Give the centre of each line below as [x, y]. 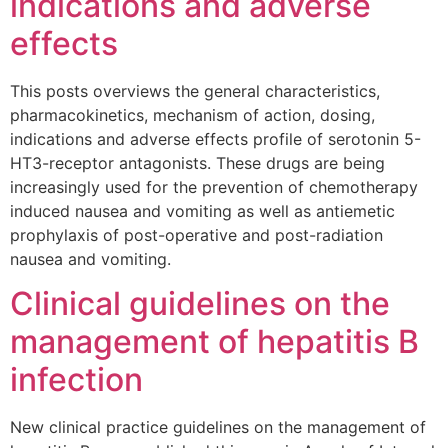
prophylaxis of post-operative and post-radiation [196, 234]
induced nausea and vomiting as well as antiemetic [202, 210]
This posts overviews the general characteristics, [195, 90]
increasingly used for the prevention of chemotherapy [214, 186]
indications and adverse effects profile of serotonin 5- [215, 138]
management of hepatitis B [214, 342]
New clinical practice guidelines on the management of [218, 427]
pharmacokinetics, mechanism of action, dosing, [192, 114]
